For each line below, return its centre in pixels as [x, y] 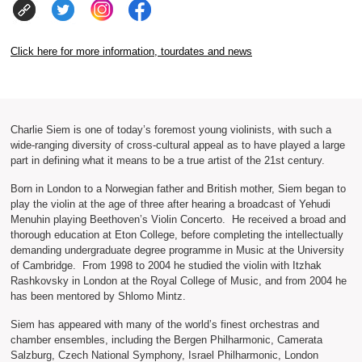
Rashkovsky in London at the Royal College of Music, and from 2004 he [178, 280]
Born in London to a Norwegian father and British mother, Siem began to [178, 188]
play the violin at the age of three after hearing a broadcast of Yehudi [170, 204]
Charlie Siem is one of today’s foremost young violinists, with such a [170, 129]
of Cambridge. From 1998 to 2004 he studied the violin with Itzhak [166, 265]
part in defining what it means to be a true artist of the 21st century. [167, 160]
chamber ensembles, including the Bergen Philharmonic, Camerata [166, 339]
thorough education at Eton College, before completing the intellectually [177, 234]
